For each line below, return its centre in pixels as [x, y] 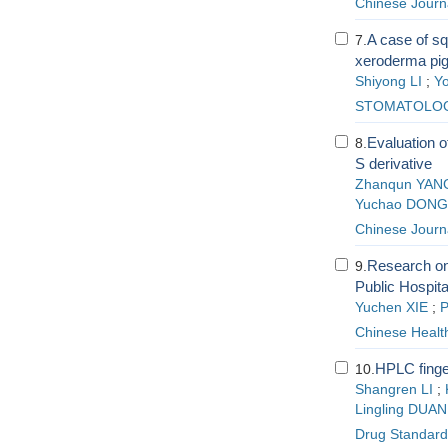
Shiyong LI [388, 81]
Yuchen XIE [391, 307]
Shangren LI [393, 389]
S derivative [393, 163]
